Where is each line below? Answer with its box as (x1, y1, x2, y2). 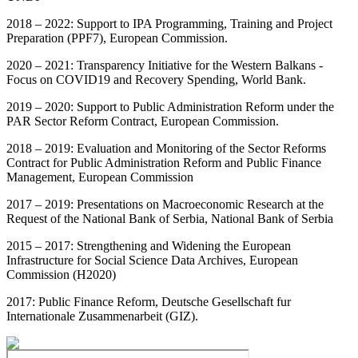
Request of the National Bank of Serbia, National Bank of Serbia (6, 211, 333, 225)
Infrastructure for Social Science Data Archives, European (6, 253, 298, 267)
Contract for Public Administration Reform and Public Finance (6, 155, 321, 169)
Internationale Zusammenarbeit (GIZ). (6, 308, 198, 323)
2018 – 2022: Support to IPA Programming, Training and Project (6, 16, 332, 30)
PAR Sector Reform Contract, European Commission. (6, 113, 279, 128)
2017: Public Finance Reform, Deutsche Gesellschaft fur (6, 294, 291, 308)
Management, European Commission (6, 169, 193, 184)
